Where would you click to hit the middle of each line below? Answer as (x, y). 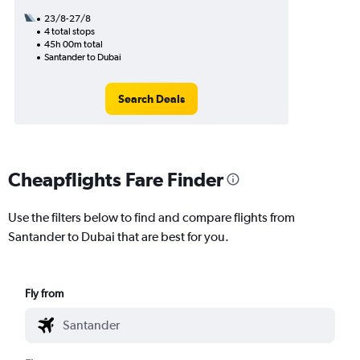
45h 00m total (74, 44)
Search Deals (151, 99)
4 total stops (70, 31)
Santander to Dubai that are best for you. (119, 236)
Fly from (45, 293)
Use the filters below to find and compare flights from (151, 217)
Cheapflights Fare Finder (116, 179)
